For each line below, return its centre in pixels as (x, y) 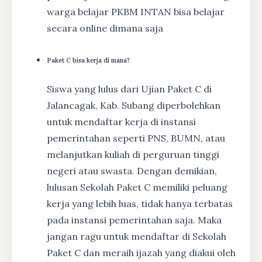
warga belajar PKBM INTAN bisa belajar (136, 11)
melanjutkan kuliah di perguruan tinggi (133, 154)
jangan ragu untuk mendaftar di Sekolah (137, 236)
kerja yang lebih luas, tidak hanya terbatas (140, 203)
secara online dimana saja (105, 28)
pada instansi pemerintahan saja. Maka (134, 220)
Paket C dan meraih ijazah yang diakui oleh (141, 252)
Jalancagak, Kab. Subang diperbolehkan (134, 105)
